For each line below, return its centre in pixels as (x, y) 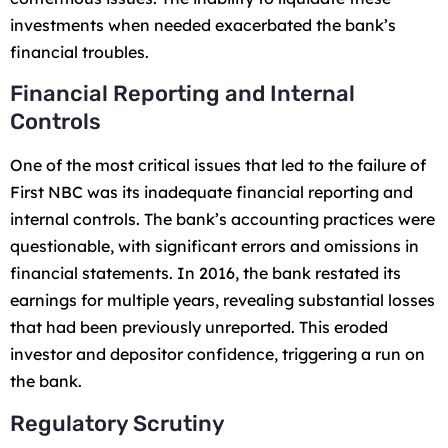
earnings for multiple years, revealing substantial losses (222, 300)
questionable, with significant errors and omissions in (214, 246)
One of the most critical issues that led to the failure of (218, 165)
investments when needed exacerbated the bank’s (203, 24)
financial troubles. (79, 51)
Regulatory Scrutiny (117, 423)
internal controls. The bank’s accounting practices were (222, 219)
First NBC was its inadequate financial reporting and (211, 192)
